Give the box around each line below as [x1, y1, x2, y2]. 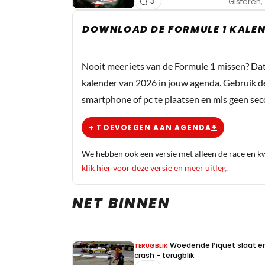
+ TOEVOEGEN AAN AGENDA [89, 122, 212, 132]
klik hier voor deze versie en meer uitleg [82, 163, 226, 173]
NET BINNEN [72, 193, 170, 213]
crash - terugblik [134, 250, 194, 260]
